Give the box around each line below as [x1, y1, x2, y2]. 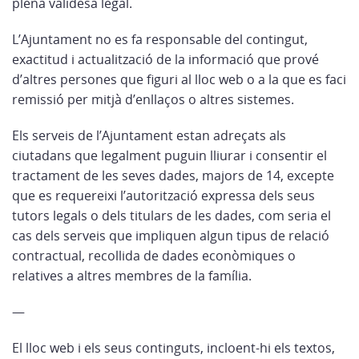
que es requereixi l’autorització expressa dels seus [12, 187, 315, 204]
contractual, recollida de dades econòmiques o [12, 247, 296, 264]
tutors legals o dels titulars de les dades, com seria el [12, 207, 331, 224]
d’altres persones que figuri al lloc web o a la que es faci [12, 71, 346, 88]
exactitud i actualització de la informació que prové [12, 50, 319, 68]
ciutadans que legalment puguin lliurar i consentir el [12, 147, 327, 164]
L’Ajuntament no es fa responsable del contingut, [12, 30, 308, 48]
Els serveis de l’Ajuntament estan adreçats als [12, 127, 286, 144]
